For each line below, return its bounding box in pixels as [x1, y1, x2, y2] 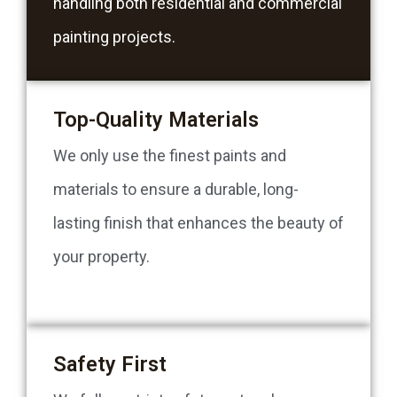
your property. [53, 247, 150, 267]
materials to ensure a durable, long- [53, 180, 299, 199]
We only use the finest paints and [53, 146, 286, 166]
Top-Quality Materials [53, 107, 259, 133]
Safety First [53, 352, 167, 378]
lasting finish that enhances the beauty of [53, 214, 344, 233]
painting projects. [53, 27, 175, 47]
